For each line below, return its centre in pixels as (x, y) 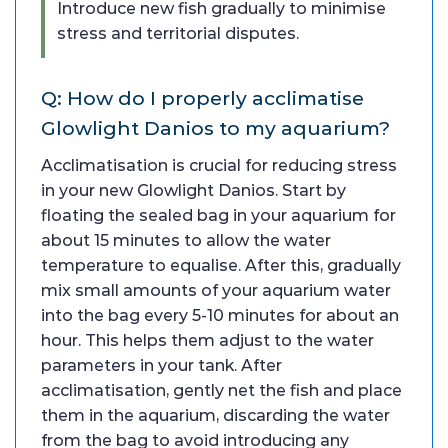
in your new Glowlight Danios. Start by (193, 190)
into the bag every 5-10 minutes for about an (220, 315)
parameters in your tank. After (161, 365)
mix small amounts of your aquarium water (216, 290)
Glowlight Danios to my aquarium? (215, 127)
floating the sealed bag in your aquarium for (218, 215)
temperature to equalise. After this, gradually (221, 265)
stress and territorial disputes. (178, 33)
